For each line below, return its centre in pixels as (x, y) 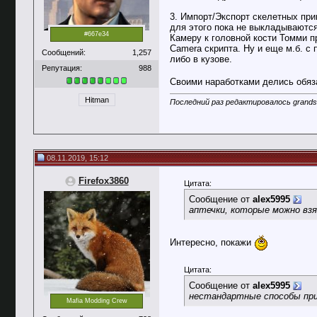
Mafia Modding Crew (97, 301)
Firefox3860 (103, 181)
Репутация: (62, 68)
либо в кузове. (201, 59)
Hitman (97, 100)
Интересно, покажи (212, 242)
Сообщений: (64, 52)
